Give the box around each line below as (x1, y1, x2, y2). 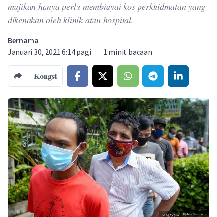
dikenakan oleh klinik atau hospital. (8, 14, 134, 26)
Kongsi (34, 70, 57, 81)
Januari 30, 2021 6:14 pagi (8, 47, 91, 57)
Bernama (8, 35, 39, 45)
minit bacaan (108, 47, 152, 57)
